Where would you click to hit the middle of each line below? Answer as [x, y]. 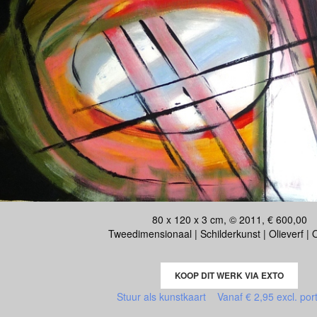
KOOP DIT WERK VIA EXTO [229, 276]
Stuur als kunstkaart [167, 297]
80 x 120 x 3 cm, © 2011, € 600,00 [229, 220]
